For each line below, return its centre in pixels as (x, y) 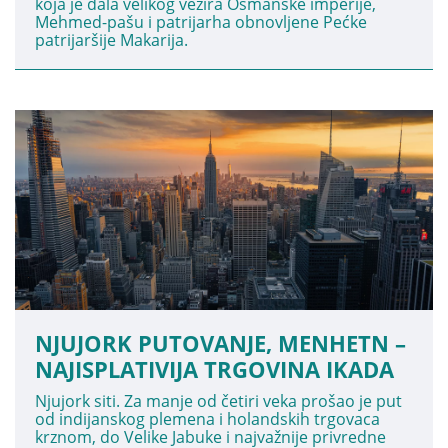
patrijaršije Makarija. (111, 40)
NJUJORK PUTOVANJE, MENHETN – (220, 343)
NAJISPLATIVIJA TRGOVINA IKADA (214, 369)
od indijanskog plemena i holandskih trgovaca (207, 419)
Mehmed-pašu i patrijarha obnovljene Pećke (201, 22)
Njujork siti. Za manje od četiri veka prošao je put (218, 401)
